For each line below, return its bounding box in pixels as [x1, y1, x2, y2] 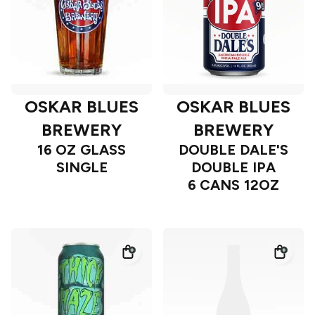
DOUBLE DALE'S [179, 141, 288, 159]
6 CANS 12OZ [187, 176, 280, 194]
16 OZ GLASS [37, 141, 127, 159]
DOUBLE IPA [191, 159, 276, 176]
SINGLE [56, 159, 108, 176]
